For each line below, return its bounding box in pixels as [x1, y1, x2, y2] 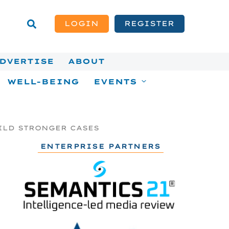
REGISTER [124, 18, 175, 28]
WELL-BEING [7, 77, 79, 86]
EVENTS [94, 77, 138, 86]
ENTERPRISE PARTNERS [40, 142, 161, 150]
